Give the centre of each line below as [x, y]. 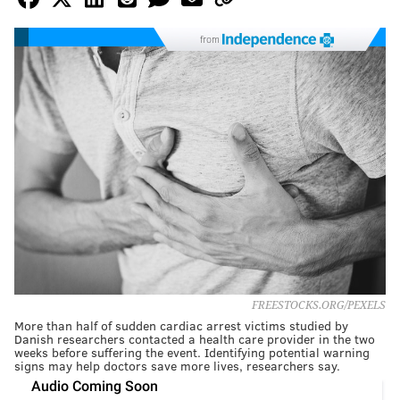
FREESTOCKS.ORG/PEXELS [319, 305]
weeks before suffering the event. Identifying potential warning [192, 352]
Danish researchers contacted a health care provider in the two [195, 338]
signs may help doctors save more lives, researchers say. [177, 365]
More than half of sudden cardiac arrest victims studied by [181, 325]
